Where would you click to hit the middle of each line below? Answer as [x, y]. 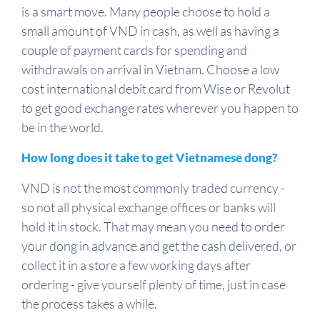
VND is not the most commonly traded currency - [153, 188]
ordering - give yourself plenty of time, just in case [154, 285]
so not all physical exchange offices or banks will [149, 207]
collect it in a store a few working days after [136, 265]
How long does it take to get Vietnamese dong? [150, 158]
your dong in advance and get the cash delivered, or [159, 246]
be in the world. [62, 127]
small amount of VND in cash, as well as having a [150, 31]
